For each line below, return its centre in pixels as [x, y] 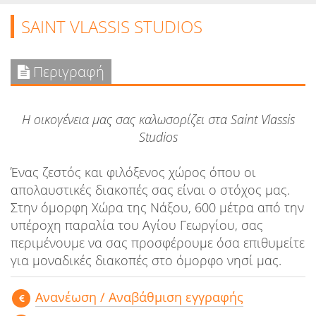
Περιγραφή [67, 72]
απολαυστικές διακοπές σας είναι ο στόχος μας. [150, 190]
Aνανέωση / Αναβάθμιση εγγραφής [139, 297]
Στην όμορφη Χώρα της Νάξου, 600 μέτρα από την [157, 208]
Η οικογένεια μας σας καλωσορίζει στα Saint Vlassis [158, 120]
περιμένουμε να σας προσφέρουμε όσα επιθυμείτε [158, 243]
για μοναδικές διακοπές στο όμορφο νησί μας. [146, 261]
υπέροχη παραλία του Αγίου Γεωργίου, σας [137, 225]
